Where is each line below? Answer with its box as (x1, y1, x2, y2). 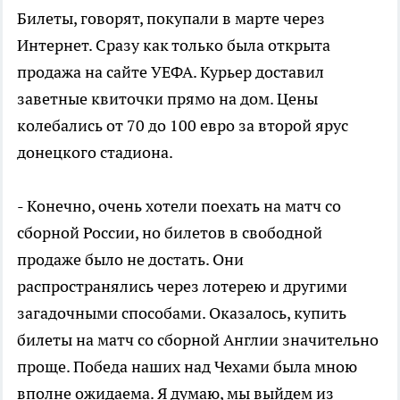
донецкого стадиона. (17, 141, 173, 162)
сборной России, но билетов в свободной (17, 221, 322, 243)
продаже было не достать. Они (17, 248, 244, 270)
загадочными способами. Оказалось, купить (17, 302, 346, 323)
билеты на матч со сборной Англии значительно (17, 329, 379, 350)
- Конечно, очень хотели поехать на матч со (17, 195, 341, 216)
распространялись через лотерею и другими (17, 275, 347, 296)
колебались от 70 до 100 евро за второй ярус (17, 114, 348, 136)
